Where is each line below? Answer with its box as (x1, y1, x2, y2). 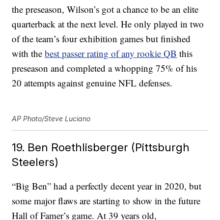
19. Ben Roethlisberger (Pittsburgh (12, 140, 190, 154)
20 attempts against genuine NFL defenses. (12, 77, 173, 89)
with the (12, 47, 45, 60)
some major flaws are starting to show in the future (12, 194, 201, 207)
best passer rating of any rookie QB (45, 47, 177, 60)
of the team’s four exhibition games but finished (12, 32, 191, 45)
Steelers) (12, 155, 59, 169)
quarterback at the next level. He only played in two (12, 18, 204, 30)
